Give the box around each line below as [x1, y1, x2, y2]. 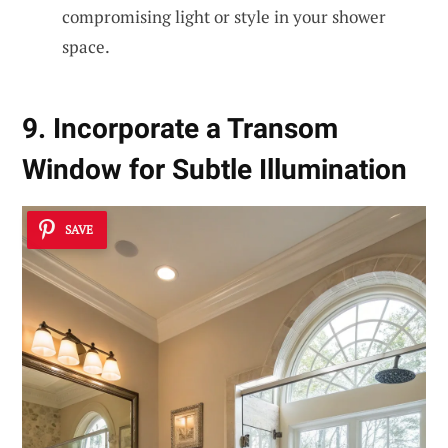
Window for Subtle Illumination [22, 153, 407, 187]
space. [62, 34, 110, 58]
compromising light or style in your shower [62, 4, 386, 28]
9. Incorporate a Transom [22, 112, 338, 146]
